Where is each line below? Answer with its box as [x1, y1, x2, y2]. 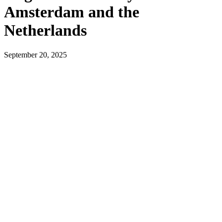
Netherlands [4, 21, 87, 40]
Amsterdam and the [4, 3, 139, 21]
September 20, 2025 [4, 50, 67, 59]
